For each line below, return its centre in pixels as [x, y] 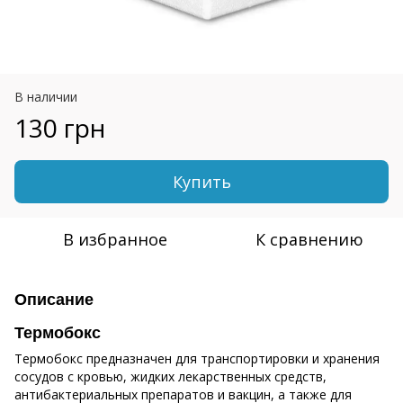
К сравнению [309, 239]
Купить [201, 181]
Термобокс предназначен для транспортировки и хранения [197, 358]
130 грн [60, 127]
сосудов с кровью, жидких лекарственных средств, [170, 376]
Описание [54, 299]
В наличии [46, 96]
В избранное [115, 239]
